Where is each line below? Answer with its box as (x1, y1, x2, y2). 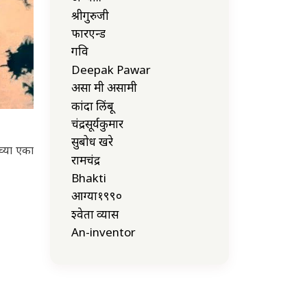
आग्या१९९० (71, 188, 122, 204)
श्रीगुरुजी (71, 7, 109, 23)
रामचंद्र (71, 151, 100, 168)
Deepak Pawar (71, 61, 151, 77)
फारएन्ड (71, 25, 106, 41)
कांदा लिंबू (71, 97, 114, 114)
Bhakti (71, 170, 106, 186)
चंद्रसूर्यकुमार (71, 115, 123, 132)
